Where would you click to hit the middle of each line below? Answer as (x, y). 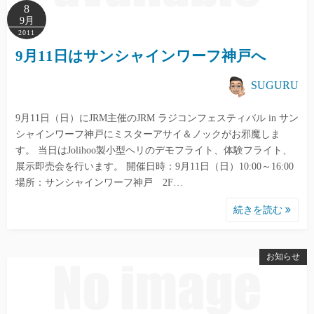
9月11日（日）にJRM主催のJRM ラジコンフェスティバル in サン (157, 118)
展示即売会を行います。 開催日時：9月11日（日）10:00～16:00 (155, 166)
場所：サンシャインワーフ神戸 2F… (99, 183)
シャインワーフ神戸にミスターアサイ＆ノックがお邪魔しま (148, 134)
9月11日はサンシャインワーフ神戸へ (141, 56)
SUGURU (275, 85)
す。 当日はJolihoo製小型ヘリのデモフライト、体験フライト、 (154, 150)
